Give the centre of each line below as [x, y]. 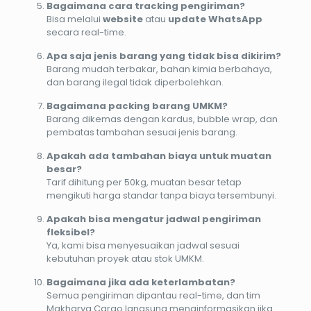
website [123, 19]
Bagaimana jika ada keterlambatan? [141, 282]
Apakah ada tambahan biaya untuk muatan [159, 155]
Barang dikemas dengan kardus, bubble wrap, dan [162, 119]
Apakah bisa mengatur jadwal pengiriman [153, 219]
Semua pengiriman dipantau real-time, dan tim [153, 295]
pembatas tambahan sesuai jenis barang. [142, 132]
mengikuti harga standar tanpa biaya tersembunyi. [161, 195]
